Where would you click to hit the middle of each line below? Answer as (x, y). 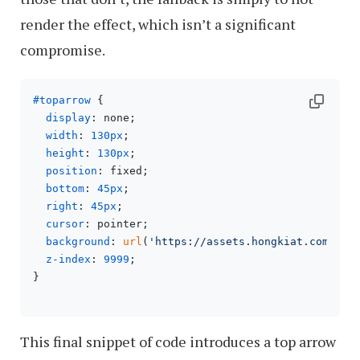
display (68, 118)
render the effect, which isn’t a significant (158, 24)
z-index (68, 259)
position (72, 171)
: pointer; (117, 224)
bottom (65, 188)
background (78, 241)
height (65, 153)
